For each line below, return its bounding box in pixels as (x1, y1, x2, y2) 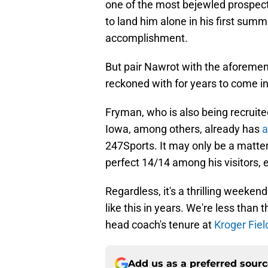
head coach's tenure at (105, 218, 214, 232)
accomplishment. (105, 32, 188, 45)
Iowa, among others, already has (105, 123, 262, 136)
